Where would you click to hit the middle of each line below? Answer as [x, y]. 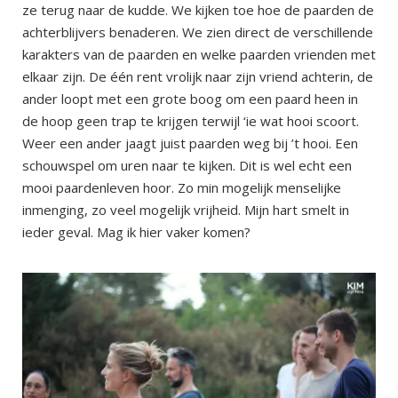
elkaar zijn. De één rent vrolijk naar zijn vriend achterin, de [198, 76]
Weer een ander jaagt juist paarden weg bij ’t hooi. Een [190, 143]
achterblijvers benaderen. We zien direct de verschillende [198, 32]
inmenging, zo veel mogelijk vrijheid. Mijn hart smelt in [186, 209]
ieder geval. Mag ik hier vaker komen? [136, 231]
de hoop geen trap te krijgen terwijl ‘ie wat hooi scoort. [191, 120]
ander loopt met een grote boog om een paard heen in [190, 98]
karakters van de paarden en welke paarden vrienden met [199, 54]
